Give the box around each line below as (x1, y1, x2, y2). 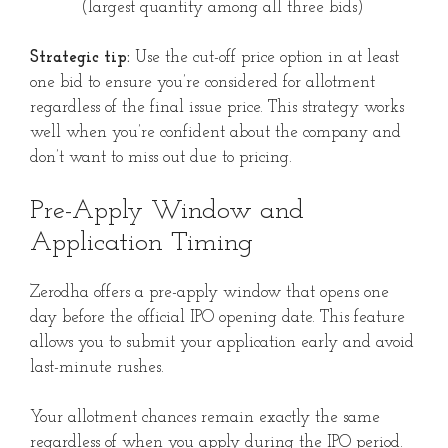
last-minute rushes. (30, 358, 164, 376)
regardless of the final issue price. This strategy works (30, 99, 404, 117)
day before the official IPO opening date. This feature (30, 308, 405, 326)
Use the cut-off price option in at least (130, 49, 399, 67)
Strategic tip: (30, 49, 130, 67)
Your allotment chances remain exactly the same (30, 409, 380, 427)
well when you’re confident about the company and (30, 124, 401, 142)
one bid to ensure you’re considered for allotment (30, 74, 375, 92)
